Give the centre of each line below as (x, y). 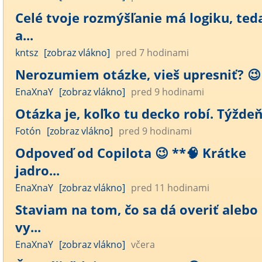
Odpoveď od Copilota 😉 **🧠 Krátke (131, 153)
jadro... (37, 170)
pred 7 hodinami (152, 53)
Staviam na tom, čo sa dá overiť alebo (137, 209)
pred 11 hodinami (170, 188)
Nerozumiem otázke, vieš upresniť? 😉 (138, 74)
